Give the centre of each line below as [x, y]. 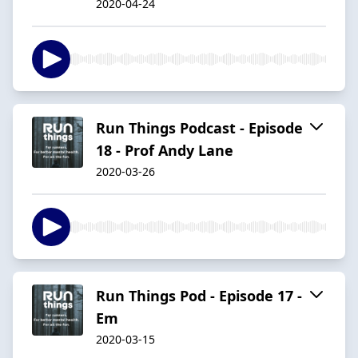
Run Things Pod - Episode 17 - [199, 295]
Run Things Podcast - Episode [199, 127]
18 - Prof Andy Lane [165, 150]
